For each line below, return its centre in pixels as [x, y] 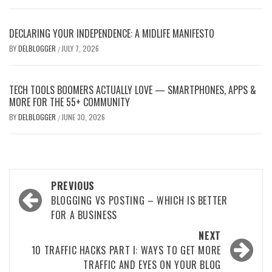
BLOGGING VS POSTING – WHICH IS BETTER [139, 200]
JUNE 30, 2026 [83, 117]
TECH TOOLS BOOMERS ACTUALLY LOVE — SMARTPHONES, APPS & [133, 90]
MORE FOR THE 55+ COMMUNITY [70, 102]
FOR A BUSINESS [84, 215]
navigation [50, 205]
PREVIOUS [73, 185]
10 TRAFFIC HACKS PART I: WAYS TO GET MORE [126, 250]
